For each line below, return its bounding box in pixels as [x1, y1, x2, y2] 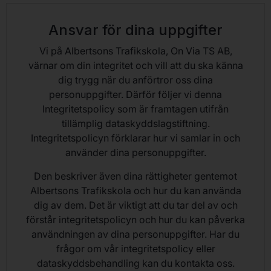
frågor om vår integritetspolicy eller [56, 242, 215, 255]
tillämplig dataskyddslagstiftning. [61, 117, 210, 130]
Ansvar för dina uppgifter [48, 21, 223, 39]
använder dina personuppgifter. [65, 146, 206, 159]
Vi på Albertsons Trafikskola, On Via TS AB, [39, 45, 232, 57]
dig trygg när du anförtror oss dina [58, 74, 213, 87]
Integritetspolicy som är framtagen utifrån [42, 103, 229, 116]
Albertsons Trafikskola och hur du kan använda [30, 184, 241, 197]
